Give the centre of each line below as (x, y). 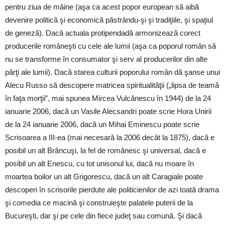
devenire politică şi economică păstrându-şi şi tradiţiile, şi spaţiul (109, 20)
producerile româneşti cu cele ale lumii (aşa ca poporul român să (110, 46)
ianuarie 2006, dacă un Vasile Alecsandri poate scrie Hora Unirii (108, 111)
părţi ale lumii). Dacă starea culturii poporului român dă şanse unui (113, 72)
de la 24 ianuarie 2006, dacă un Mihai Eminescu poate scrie (102, 125)
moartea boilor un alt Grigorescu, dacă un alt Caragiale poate (104, 177)
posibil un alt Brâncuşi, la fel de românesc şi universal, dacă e (105, 151)
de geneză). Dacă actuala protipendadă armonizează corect (103, 33)
